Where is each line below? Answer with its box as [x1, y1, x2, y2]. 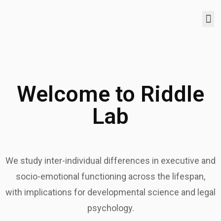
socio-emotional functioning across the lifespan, [16, 171, 205, 182]
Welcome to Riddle [17, 81, 204, 107]
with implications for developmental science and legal [5, 187, 216, 197]
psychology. [87, 203, 134, 213]
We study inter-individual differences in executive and [5, 155, 216, 166]
